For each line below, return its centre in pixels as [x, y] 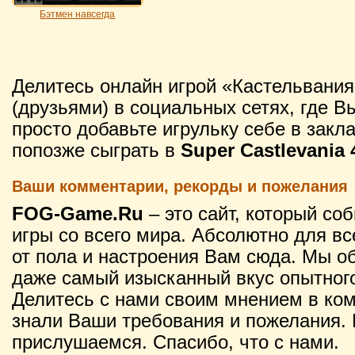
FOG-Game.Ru [78, 214]
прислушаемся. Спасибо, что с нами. [176, 342]
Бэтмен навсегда [78, 14]
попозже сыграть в [96, 150]
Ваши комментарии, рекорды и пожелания [180, 186]
